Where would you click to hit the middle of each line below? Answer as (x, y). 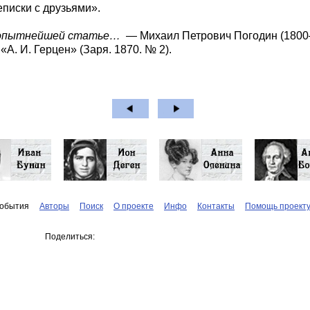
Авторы (54, 206)
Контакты (216, 206)
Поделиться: (70, 237)
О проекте (134, 206)
